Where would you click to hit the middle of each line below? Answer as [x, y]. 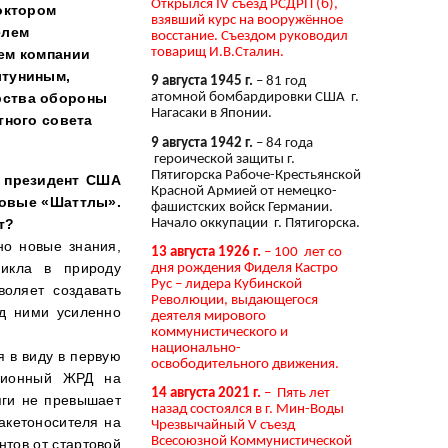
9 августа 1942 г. [202, 143]
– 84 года [283, 143]
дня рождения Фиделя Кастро [244, 268]
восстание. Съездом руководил [249, 36]
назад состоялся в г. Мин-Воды [247, 410]
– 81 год [281, 82]
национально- [196, 348]
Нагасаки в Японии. [211, 114]
